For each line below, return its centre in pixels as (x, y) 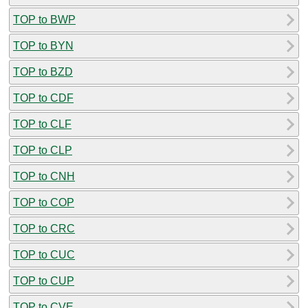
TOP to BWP (44, 19)
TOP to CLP (43, 150)
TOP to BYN (43, 45)
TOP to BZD (43, 71)
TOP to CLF (42, 124)
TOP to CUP (44, 280)
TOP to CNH (44, 176)
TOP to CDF (43, 98)
